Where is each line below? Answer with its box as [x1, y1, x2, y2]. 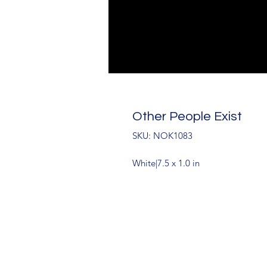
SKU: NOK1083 [132, 130, 193, 141]
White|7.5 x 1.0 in [132, 157, 200, 169]
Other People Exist [132, 110, 242, 123]
